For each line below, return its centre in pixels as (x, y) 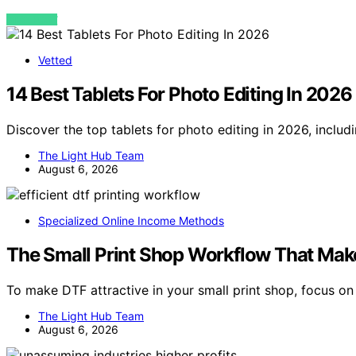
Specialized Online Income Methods (131, 220)
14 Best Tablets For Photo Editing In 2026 (179, 95)
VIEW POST (32, 20)
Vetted (55, 60)
